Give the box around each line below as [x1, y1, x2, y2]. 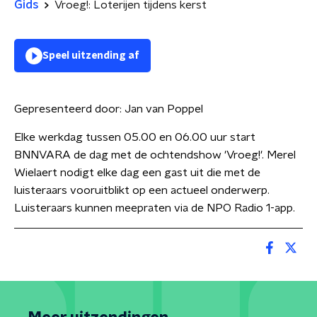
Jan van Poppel [125, 103, 203, 115]
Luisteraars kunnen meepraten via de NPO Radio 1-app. [14, 202, 295, 214]
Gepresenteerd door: [14, 103, 125, 115]
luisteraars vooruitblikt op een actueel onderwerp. [14, 185, 270, 196]
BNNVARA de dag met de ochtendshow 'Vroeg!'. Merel [14, 149, 296, 161]
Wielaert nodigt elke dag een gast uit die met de [14, 167, 260, 178]
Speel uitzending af [42, 51, 139, 61]
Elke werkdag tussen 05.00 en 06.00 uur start [14, 132, 255, 143]
